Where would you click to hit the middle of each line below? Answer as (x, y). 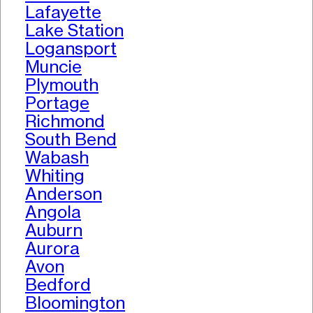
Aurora (52, 249)
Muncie (53, 67)
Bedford (58, 285)
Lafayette (63, 13)
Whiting (55, 176)
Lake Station (74, 31)
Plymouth (62, 85)
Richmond (65, 122)
